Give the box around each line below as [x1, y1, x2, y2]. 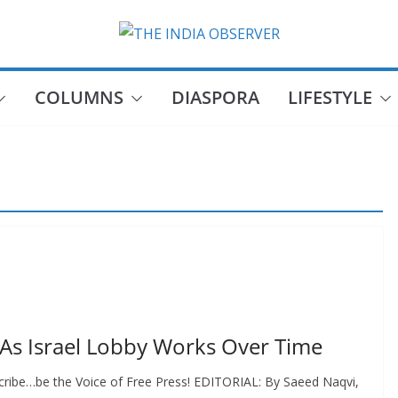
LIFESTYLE [287, 85, 372, 109]
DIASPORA [171, 85, 259, 109]
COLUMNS [34, 85, 123, 109]
